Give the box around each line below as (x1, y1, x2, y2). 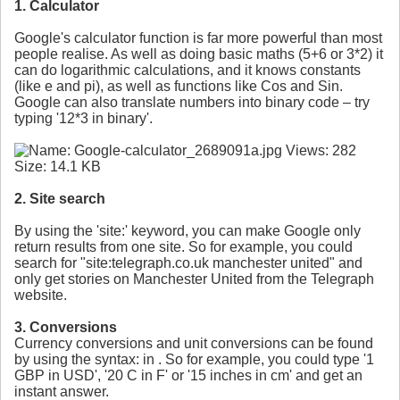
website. (14, 287, 67, 304)
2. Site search (14, 191, 105, 207)
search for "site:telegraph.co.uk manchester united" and (14, 255, 362, 271)
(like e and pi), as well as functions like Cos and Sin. (14, 79, 343, 95)
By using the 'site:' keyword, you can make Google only (14, 223, 361, 239)
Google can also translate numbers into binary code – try (14, 95, 370, 111)
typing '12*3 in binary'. (14, 111, 153, 127)
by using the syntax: (14, 352, 143, 368)
